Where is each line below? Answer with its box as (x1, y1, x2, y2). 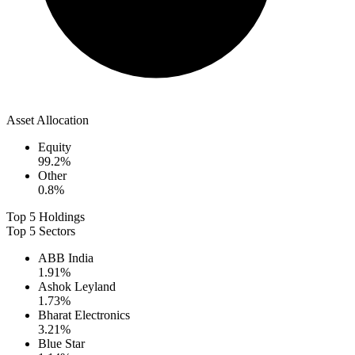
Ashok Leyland (38, 280, 116, 294)
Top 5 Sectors (6, 224, 75, 239)
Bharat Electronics (38, 308, 130, 323)
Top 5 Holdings (6, 210, 85, 224)
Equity (38, 140, 71, 155)
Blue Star (38, 337, 85, 351)
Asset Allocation (6, 113, 89, 128)
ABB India (38, 251, 94, 265)
